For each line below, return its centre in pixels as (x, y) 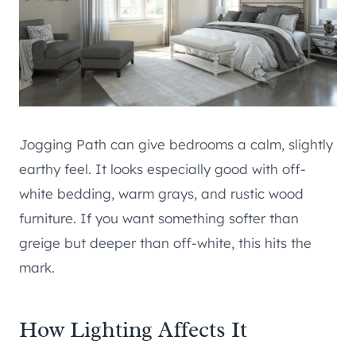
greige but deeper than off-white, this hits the (165, 243)
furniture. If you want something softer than (159, 219)
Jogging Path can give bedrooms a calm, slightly (176, 145)
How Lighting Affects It (133, 330)
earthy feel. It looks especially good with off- (163, 169)
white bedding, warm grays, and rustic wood (161, 194)
